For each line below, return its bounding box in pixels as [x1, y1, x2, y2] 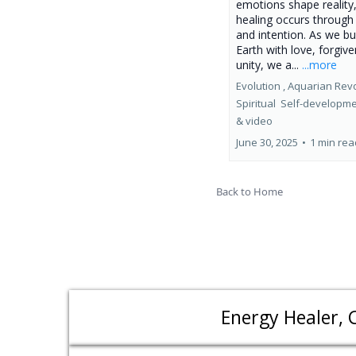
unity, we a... [236, 56, 302, 72]
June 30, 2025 [236, 134, 298, 149]
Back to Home [216, 184, 283, 199]
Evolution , [236, 78, 285, 93]
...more [302, 56, 337, 72]
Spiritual [236, 95, 278, 110]
